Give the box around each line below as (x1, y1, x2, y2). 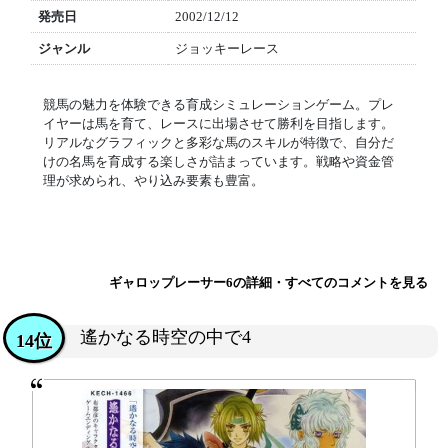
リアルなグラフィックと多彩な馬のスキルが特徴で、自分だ (42, 135, 394, 150)
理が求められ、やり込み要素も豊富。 (42, 173, 264, 188)
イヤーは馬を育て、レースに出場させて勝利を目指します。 (42, 116, 394, 131)
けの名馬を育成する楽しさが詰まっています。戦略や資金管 (42, 154, 394, 169)
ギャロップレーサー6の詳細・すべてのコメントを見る (109, 275, 428, 290)
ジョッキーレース (174, 41, 279, 56)
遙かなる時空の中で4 (80, 327, 251, 347)
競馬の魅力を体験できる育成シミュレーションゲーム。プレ (42, 97, 394, 112)
